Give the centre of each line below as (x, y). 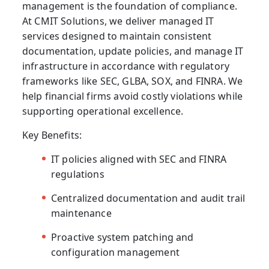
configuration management (115, 252)
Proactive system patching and (122, 237)
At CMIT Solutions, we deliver (91, 21)
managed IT (186, 21)
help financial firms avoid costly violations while (133, 96)
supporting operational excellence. (103, 111)
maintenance (81, 213)
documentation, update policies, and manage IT (133, 51)
